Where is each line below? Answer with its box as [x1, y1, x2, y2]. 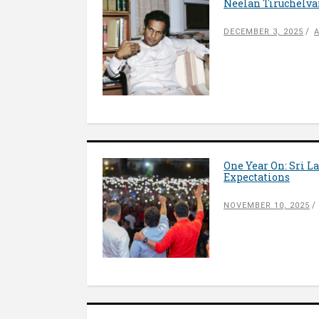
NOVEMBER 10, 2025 [224, 201, 310, 210]
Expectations [224, 170, 290, 184]
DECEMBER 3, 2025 [224, 27, 303, 36]
